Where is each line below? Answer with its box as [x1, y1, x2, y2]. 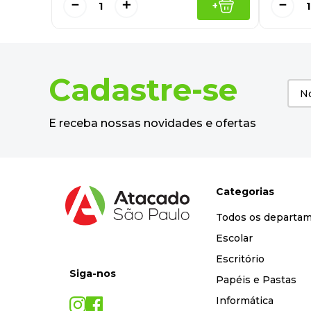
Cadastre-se [49, 70, 237, 108]
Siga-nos [69, 267, 116, 280]
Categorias [215, 185, 274, 198]
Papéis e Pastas [215, 274, 296, 286]
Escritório [215, 253, 264, 265]
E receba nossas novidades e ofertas [49, 116, 256, 130]
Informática [215, 294, 274, 307]
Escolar [215, 232, 253, 244]
